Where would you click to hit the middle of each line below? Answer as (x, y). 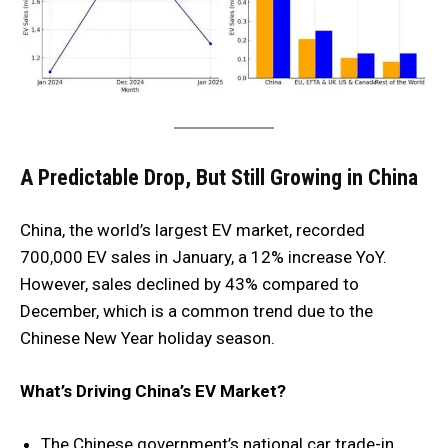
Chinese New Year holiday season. (147, 338)
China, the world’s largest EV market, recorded (192, 230)
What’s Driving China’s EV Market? (153, 391)
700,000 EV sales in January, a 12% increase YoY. (203, 257)
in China (382, 177)
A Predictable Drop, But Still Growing (181, 177)
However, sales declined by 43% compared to (189, 284)
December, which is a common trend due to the (196, 311)
